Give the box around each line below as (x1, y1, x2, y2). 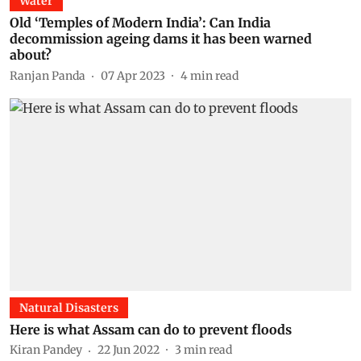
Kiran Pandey (10, 342, 82, 357)
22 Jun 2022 (98, 342, 160, 357)
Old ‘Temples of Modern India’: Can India (10, 15, 271, 31)
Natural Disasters (19, 300, 118, 315)
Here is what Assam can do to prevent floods (10, 321, 292, 338)
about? (10, 47, 52, 63)
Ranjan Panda (10, 68, 85, 83)
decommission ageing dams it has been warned (10, 31, 312, 47)
